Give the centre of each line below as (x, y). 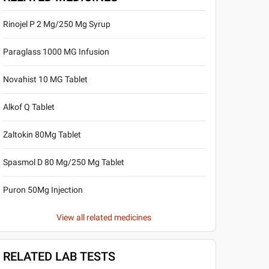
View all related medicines (104, 217)
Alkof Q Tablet (29, 107)
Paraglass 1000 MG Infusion (56, 52)
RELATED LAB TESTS (59, 256)
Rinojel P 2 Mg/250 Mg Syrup (56, 24)
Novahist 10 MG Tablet (45, 79)
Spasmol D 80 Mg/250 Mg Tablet (63, 162)
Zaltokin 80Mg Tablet (42, 134)
